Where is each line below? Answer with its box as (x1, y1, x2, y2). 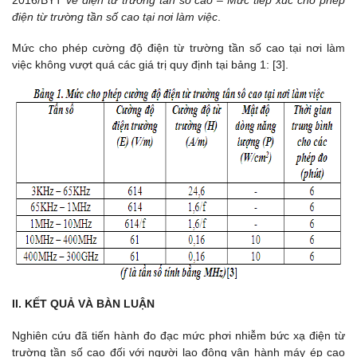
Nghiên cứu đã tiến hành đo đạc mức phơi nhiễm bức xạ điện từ (12, 328, 345, 342)
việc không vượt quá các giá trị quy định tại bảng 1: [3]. (12, 57, 288, 71)
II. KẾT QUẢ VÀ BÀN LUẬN (12, 297, 155, 311)
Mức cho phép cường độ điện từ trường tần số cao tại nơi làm (12, 41, 345, 54)
